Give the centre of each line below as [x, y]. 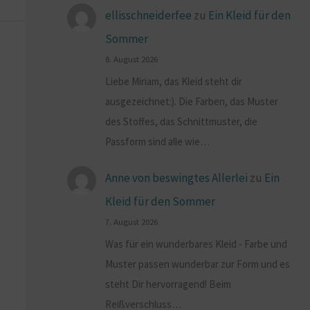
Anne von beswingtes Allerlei [177, 177]
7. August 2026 [132, 221]
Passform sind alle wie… [158, 141]
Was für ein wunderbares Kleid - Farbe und [197, 244]
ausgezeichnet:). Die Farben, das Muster [192, 101]
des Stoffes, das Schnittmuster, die [182, 121]
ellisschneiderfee [149, 15]
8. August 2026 [132, 58]
